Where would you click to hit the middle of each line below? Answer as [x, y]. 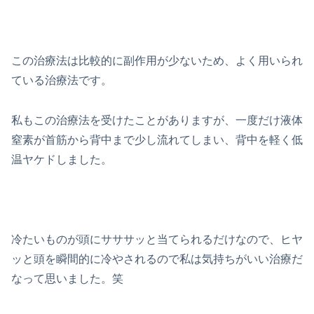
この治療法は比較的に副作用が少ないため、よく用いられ [157, 61]
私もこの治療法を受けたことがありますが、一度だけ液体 [157, 121]
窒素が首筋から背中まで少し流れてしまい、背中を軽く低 [157, 140]
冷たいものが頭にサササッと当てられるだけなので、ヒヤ [157, 239]
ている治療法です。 [62, 81]
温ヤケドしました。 [62, 160]
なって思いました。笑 [67, 278]
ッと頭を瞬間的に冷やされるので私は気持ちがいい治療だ [157, 259]
